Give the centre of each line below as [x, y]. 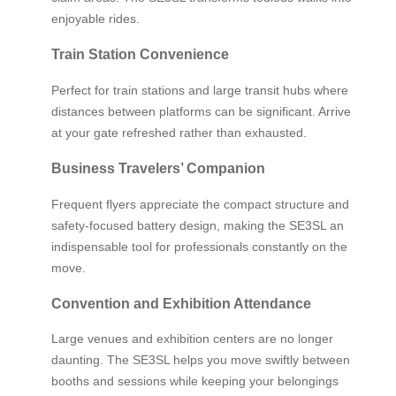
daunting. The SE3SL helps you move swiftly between [201, 360]
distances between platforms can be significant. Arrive [201, 111]
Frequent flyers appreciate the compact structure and [200, 204]
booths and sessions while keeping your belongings [195, 381]
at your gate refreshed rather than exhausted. [179, 132]
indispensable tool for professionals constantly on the [199, 246]
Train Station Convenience [140, 54]
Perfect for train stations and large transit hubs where [200, 90]
